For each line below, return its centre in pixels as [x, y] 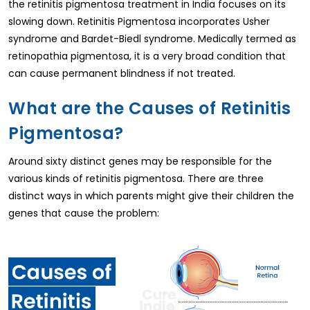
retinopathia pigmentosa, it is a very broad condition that [147, 56]
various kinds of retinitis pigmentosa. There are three [136, 178]
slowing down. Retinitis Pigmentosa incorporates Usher [139, 21]
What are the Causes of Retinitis [149, 108]
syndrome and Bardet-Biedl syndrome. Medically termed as [152, 38]
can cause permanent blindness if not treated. [122, 73]
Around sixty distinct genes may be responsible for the [140, 161]
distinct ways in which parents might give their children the [151, 195]
